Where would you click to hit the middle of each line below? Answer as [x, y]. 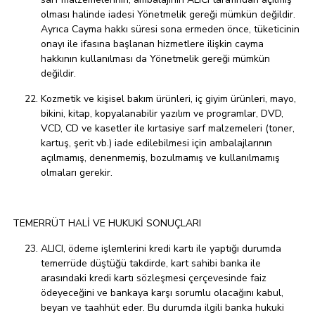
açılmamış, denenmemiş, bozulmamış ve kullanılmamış [160, 158]
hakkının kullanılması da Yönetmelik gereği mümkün [155, 59]
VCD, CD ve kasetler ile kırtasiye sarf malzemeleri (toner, [168, 129]
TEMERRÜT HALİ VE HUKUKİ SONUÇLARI [107, 224]
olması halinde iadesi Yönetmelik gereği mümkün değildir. [168, 15]
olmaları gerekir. [77, 173]
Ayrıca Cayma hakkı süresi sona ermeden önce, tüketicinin [170, 30]
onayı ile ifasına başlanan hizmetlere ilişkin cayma [152, 44]
